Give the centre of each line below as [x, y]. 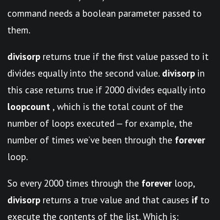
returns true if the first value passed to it [124, 56]
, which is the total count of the [117, 106]
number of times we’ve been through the [91, 140]
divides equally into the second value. [85, 73]
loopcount [29, 106]
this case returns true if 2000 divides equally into [107, 90]
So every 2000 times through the [74, 183]
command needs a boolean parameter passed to [105, 13]
